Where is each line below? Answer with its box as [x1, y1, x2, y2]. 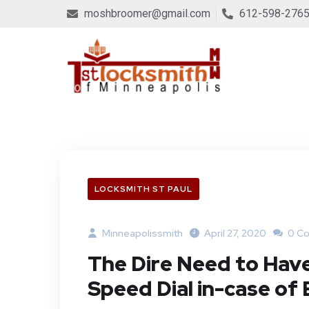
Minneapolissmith [100, 226, 183, 239]
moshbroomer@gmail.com [84, 7, 210, 20]
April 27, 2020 [204, 226, 266, 239]
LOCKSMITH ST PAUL [94, 183, 192, 195]
